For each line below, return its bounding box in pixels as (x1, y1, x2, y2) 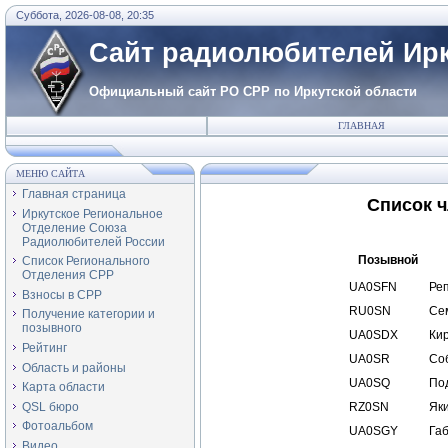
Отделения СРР (22, 268, 114, 283)
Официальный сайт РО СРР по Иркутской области (89, 84, 417, 99)
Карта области (22, 380, 105, 395)
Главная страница (22, 187, 126, 201)
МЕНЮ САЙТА (16, 168, 85, 179)
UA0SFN (349, 280, 397, 294)
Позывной (358, 253, 418, 267)
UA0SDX (349, 328, 398, 342)
